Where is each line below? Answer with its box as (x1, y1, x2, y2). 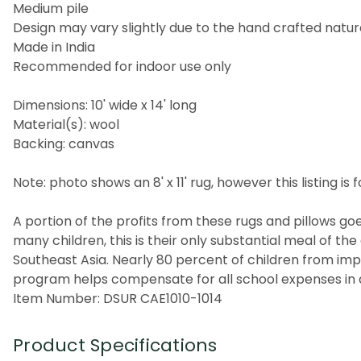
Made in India (13, 37, 95, 56)
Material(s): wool (13, 114, 119, 134)
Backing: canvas (13, 134, 114, 153)
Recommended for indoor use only (13, 56, 231, 76)
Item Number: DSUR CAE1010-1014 (13, 288, 222, 308)
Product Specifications (13, 332, 218, 358)
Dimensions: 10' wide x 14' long (13, 95, 197, 114)
